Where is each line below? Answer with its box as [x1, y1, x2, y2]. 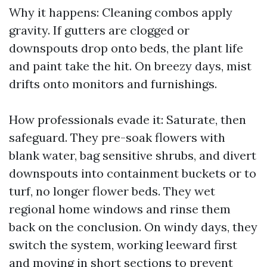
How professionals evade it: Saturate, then [9, 112, 246, 127]
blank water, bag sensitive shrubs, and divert [9, 148, 256, 163]
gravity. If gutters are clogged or [9, 23, 190, 38]
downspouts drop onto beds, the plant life [9, 41, 243, 55]
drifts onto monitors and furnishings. [9, 76, 217, 91]
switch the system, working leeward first [9, 237, 237, 252]
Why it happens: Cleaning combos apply [9, 5, 232, 20]
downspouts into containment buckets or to [9, 166, 256, 181]
